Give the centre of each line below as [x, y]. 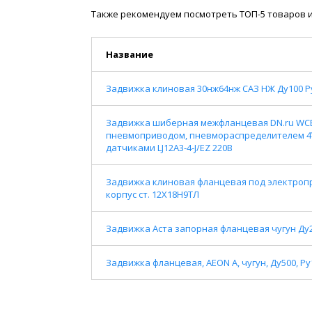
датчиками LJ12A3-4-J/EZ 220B [170, 147]
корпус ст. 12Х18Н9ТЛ [153, 194]
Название [130, 54]
